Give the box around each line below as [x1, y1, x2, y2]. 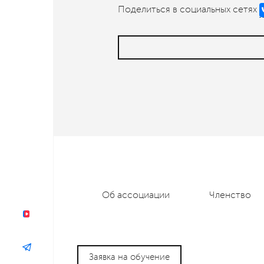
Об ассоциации [101, 189, 170, 200]
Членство [209, 189, 251, 200]
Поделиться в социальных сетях [118, 4, 257, 15]
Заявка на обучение [89, 252, 170, 262]
